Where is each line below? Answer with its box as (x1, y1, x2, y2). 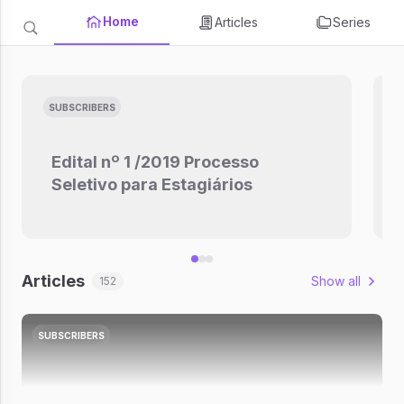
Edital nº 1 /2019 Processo (50, 152, 259, 172)
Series (333, 14, 371, 30)
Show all (311, 273, 361, 289)
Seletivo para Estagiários (50, 175, 252, 195)
